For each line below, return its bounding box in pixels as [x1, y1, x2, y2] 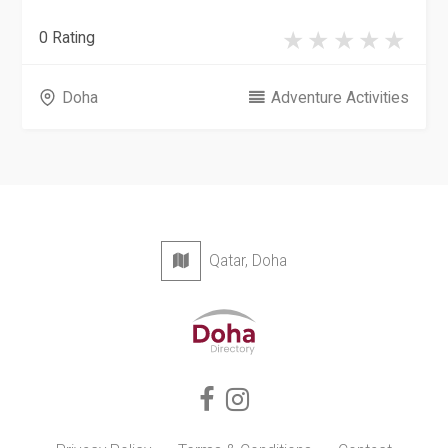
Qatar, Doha [201, 251, 288, 271]
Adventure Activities [270, 87, 409, 107]
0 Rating [39, 28, 96, 48]
